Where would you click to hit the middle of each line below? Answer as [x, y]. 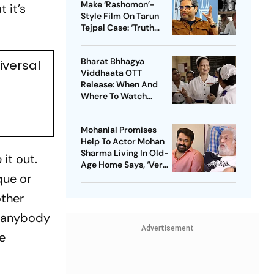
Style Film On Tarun [120, 16]
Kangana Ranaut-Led [123, 108]
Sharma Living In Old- [124, 153]
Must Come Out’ [113, 39]
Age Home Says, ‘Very [124, 165]
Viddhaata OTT [111, 73]
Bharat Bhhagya [112, 61]
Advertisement [167, 228]
